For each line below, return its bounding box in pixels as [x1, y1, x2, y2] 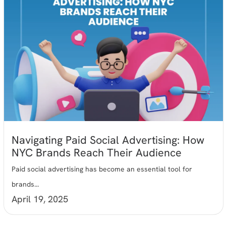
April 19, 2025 [12, 193, 69, 205]
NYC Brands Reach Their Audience [12, 145, 182, 160]
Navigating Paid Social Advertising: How [12, 133, 205, 148]
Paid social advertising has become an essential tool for [12, 164, 193, 174]
